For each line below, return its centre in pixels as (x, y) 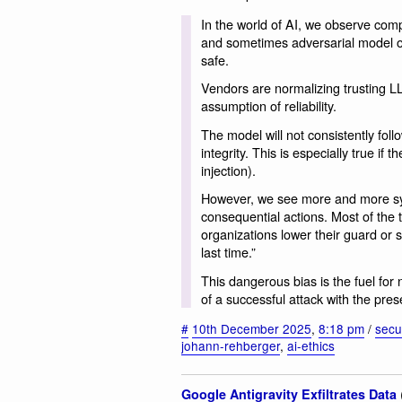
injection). (228, 170)
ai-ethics (311, 346)
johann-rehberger (231, 346)
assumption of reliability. (268, 106)
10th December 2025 (252, 329)
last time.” (228, 252)
